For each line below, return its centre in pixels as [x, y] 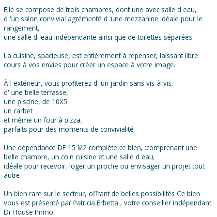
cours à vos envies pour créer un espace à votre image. [90, 65]
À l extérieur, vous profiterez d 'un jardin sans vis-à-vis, [89, 83]
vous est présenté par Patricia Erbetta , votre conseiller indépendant [108, 203]
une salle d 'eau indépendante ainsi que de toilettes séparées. [99, 37]
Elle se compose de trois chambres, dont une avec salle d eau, [100, 10]
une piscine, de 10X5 [36, 102]
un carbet [18, 111]
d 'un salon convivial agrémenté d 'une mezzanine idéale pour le [103, 19]
